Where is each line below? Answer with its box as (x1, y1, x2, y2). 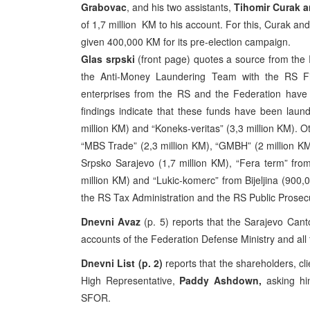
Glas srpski (81, 52, 135, 66)
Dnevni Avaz (81, 215, 141, 228)
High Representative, (81, 273, 180, 287)
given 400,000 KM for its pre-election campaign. (81, 35, 291, 48)
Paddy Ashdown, (179, 273, 266, 287)
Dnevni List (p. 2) (81, 256, 163, 270)
